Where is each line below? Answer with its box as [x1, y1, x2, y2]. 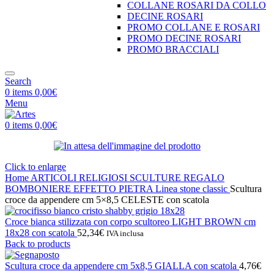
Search [5, 76, 31, 86]
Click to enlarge [5, 161, 66, 172]
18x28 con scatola [5, 228, 77, 238]
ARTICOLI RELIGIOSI [31, 172, 130, 183]
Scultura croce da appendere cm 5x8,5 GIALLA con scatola [5, 261, 239, 271]
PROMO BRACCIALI [127, 44, 219, 54]
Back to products [5, 239, 70, 249]
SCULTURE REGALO [130, 172, 224, 183]
